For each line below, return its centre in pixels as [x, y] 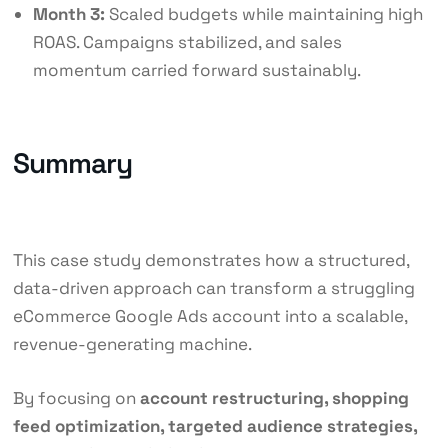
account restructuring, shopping [274, 398]
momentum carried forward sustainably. [196, 69]
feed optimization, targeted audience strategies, [214, 426]
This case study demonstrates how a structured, [210, 260]
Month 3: [68, 13]
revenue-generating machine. [132, 344]
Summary [72, 163]
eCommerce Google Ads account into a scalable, [209, 316]
